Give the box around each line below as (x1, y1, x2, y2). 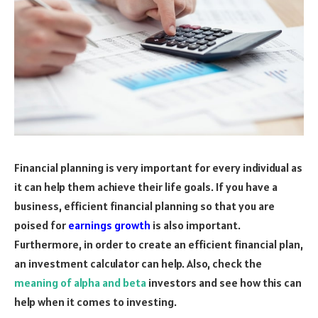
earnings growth (68, 217, 150, 232)
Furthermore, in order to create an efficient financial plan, (14, 236, 303, 251)
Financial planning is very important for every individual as (14, 160, 302, 175)
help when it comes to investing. (14, 294, 177, 309)
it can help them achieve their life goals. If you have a (14, 179, 278, 194)
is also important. (150, 217, 241, 232)
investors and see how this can (146, 275, 302, 290)
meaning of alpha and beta (14, 275, 146, 290)
